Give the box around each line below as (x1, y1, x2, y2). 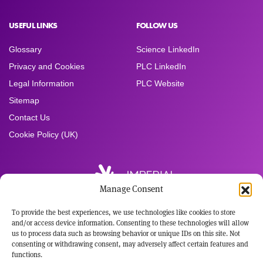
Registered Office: (95, 209, 168, 219)
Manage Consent (100, 183, 163, 194)
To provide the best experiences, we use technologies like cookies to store (12, 208, 235, 217)
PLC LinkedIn (136, 62, 186, 72)
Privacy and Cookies (9, 62, 85, 72)
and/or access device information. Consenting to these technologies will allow (12, 218, 249, 227)
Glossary (9, 45, 42, 55)
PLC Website (136, 79, 184, 89)
